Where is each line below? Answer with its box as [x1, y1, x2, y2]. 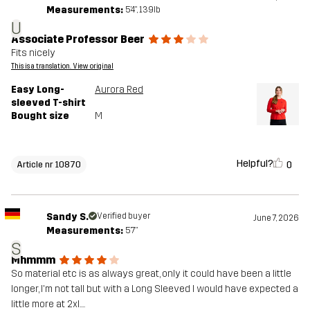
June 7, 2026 [253, 212, 299, 223]
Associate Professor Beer [11, 32, 145, 46]
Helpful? [237, 158, 273, 170]
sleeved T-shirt [11, 96, 86, 109]
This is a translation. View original [11, 62, 113, 71]
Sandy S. [46, 210, 89, 223]
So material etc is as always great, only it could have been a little [11, 267, 291, 280]
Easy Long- [11, 83, 64, 95]
